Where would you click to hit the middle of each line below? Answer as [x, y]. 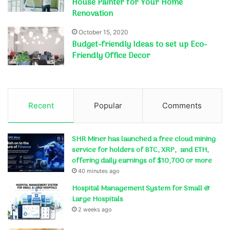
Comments [182, 105]
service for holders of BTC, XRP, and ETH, [140, 150]
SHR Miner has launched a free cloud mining [144, 139]
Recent [41, 105]
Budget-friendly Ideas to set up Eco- [140, 44]
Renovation [93, 14]
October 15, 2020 [104, 32]
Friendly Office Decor [111, 56]
